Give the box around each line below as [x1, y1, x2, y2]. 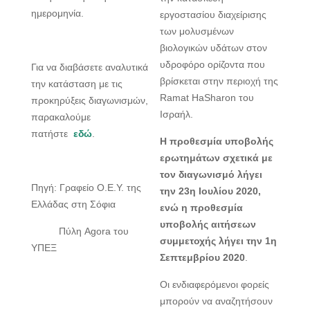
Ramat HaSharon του [160, 91, 255, 103]
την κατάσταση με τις [31, 77, 122, 89]
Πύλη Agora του [31, 225, 129, 237]
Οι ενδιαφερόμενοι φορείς [160, 278, 270, 290]
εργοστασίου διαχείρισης [160, 8, 267, 20]
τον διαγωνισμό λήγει [160, 168, 263, 180]
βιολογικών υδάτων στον [160, 42, 268, 53]
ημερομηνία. [31, 7, 84, 19]
